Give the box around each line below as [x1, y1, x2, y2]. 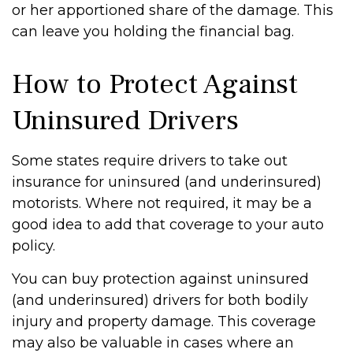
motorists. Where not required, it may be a [12, 195, 312, 212]
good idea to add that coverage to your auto [12, 216, 324, 233]
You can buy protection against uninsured [12, 270, 309, 288]
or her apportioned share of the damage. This [12, 2, 333, 19]
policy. [12, 237, 55, 255]
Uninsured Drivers [12, 102, 239, 139]
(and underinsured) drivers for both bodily [12, 292, 308, 309]
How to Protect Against [12, 66, 298, 102]
